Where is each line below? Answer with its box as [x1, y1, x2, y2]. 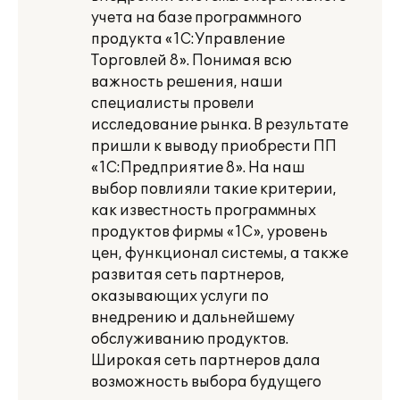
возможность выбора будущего [91, 373, 321, 391]
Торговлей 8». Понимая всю [91, 52, 292, 70]
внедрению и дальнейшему [91, 309, 295, 327]
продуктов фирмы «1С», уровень [91, 223, 328, 241]
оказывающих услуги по [91, 287, 269, 305]
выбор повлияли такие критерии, [91, 180, 337, 198]
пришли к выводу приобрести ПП [91, 137, 337, 155]
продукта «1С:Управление [91, 30, 285, 48]
